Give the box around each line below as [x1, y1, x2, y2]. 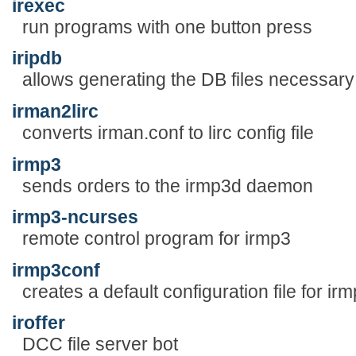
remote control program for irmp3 [21, 228, 291, 250]
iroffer [12, 312, 65, 334]
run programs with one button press [21, 16, 312, 37]
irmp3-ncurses [12, 207, 138, 228]
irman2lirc [12, 100, 99, 122]
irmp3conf [12, 259, 100, 281]
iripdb [12, 48, 62, 69]
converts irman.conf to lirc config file [21, 122, 314, 143]
